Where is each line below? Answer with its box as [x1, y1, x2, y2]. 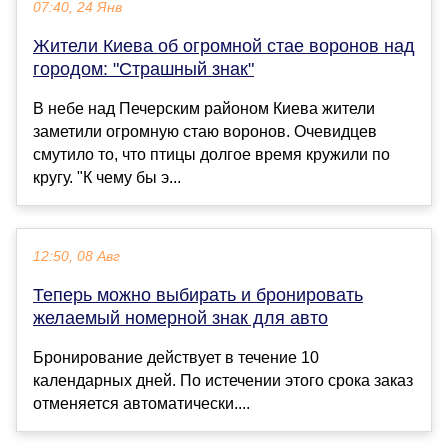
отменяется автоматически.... [33, 394, 250, 412]
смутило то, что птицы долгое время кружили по [33, 145, 390, 163]
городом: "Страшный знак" [33, 58, 254, 79]
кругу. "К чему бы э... [33, 168, 181, 186]
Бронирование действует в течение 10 [33, 348, 319, 366]
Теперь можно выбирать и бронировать [33, 284, 363, 305]
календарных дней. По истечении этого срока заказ [33, 371, 413, 389]
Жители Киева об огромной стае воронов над [33, 35, 415, 56]
